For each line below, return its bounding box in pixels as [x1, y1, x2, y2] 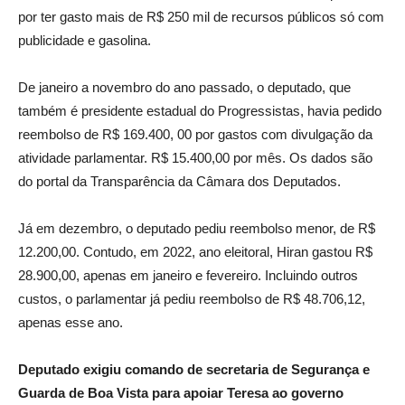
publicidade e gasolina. [18, 33, 151, 49]
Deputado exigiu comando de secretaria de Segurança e [18, 362, 370, 378]
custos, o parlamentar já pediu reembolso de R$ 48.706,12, [18, 291, 365, 307]
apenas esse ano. [18, 315, 123, 331]
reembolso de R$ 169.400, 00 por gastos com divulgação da [18, 127, 372, 143]
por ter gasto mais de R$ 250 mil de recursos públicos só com [18, 9, 384, 25]
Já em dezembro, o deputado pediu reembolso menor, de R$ [18, 221, 375, 237]
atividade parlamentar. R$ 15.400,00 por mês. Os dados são [18, 150, 372, 166]
